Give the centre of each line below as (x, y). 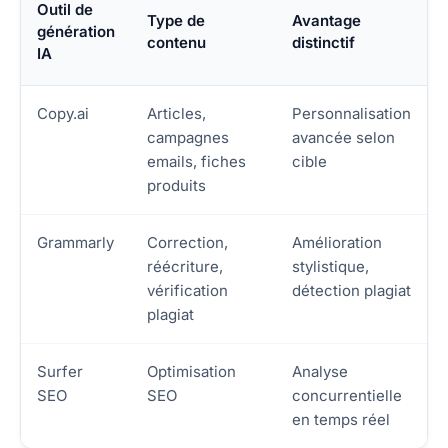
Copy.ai (63, 114)
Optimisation (191, 372)
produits (176, 186)
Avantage (326, 21)
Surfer (60, 372)
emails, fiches (196, 162)
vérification (187, 291)
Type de (176, 21)
